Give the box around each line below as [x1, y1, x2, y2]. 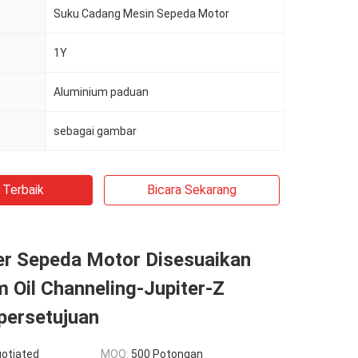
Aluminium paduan [54, 86, 149, 98]
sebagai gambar [54, 125, 137, 137]
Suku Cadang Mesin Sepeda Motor [54, 7, 229, 20]
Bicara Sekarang [147, 182, 237, 197]
